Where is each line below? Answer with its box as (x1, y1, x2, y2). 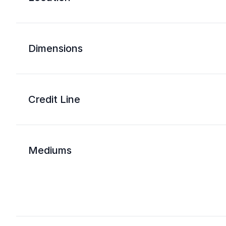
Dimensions (28, 42, 83, 54)
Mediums (28, 144, 72, 156)
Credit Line (28, 93, 80, 105)
